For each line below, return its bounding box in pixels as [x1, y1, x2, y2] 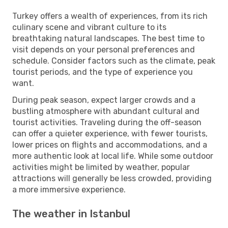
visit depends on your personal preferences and [12, 44, 195, 54]
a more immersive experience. [12, 184, 126, 194]
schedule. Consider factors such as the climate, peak [12, 55, 215, 66]
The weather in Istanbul [12, 207, 130, 220]
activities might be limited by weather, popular [12, 162, 190, 172]
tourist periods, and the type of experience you [12, 67, 193, 77]
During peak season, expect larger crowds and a [12, 95, 195, 105]
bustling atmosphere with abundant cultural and [12, 106, 199, 116]
